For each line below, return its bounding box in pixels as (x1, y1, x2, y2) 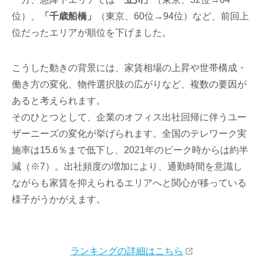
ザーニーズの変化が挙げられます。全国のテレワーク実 (12, 129, 247, 139)
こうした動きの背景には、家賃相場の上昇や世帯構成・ (12, 63, 247, 73)
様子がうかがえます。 (12, 194, 106, 204)
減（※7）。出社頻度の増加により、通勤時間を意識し (12, 161, 243, 171)
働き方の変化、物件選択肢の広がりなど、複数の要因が (12, 79, 247, 89)
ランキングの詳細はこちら (70, 246, 183, 256)
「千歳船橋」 (40, 11, 97, 21)
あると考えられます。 (12, 96, 106, 106)
